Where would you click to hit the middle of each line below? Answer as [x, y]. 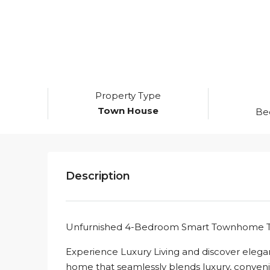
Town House [128, 111]
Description [98, 176]
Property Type [128, 96]
